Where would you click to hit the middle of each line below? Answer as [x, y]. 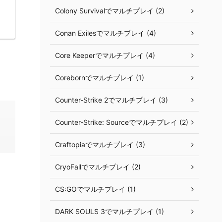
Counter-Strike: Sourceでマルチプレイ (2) [122, 122]
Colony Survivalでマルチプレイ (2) [110, 11]
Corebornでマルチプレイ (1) [100, 78]
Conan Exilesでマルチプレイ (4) [106, 33]
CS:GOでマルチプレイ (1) [95, 189]
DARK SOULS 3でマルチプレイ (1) [110, 211]
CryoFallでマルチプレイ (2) [98, 167]
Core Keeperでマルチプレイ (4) [105, 55]
